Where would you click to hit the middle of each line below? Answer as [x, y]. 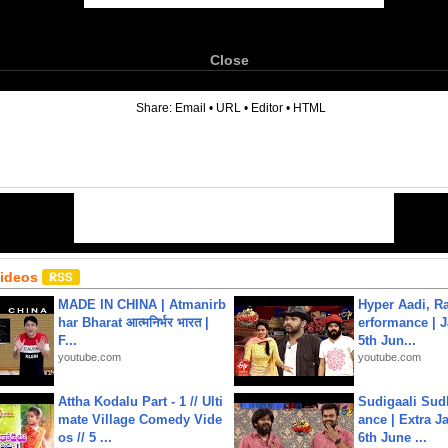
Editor [267, 108]
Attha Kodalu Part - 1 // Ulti [140, 401]
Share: [155, 108]
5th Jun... [387, 340]
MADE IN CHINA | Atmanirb [142, 304]
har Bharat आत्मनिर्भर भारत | [133, 322]
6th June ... [392, 437]
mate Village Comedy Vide [140, 419]
